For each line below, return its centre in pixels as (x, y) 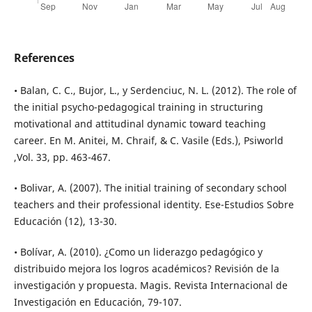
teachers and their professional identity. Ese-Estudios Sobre (154, 205)
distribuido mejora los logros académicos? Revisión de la (146, 269)
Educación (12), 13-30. (65, 221)
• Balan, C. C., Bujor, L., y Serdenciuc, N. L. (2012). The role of (155, 91)
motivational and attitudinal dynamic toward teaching (140, 124)
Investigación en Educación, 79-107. (97, 302)
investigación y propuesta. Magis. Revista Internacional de (150, 286)
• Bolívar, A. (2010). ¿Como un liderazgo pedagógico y (138, 252)
